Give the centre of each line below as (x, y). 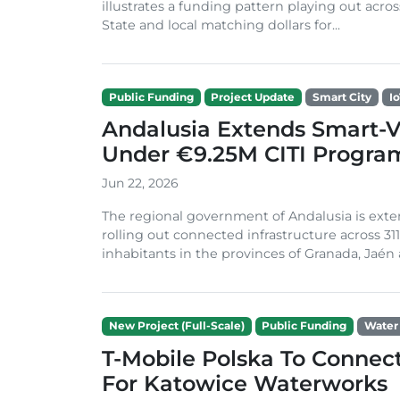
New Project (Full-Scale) (176, 326)
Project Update (253, 97)
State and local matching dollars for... (221, 25)
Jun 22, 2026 (140, 183)
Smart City (342, 97)
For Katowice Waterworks (245, 383)
